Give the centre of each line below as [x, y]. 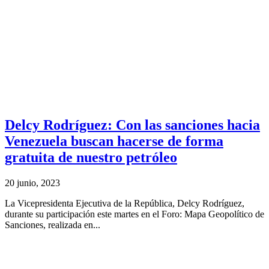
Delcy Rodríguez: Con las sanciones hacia [132, 125]
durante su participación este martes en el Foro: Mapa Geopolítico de [134, 214]
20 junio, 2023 [32, 183]
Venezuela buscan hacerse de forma [114, 141]
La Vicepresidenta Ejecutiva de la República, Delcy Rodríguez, [125, 203]
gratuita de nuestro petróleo [91, 157]
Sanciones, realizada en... [53, 225]
